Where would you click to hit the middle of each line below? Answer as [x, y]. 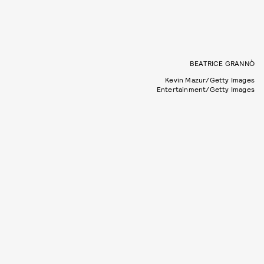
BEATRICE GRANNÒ [222, 63]
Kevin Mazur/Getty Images [210, 80]
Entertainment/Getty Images [205, 89]
